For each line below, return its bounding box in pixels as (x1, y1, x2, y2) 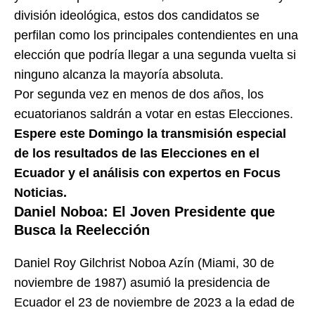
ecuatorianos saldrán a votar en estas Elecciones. (14, 106, 293, 121)
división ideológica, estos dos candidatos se (14, 8, 259, 22)
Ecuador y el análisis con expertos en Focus (14, 165, 281, 180)
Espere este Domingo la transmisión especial (14, 126, 286, 141)
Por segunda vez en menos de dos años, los (14, 86, 264, 101)
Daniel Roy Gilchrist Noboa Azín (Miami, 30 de (14, 255, 274, 270)
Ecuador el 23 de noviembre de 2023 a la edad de (14, 295, 295, 309)
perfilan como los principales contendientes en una (14, 27, 298, 42)
